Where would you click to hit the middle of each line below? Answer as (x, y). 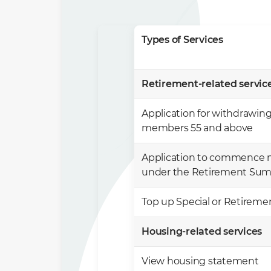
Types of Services (182, 40)
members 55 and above (197, 128)
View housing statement (200, 261)
